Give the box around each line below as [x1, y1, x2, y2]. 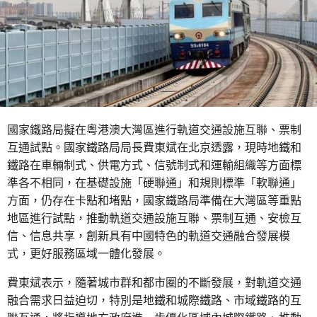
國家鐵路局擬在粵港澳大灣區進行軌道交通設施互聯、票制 [7, 123, 301, 137]
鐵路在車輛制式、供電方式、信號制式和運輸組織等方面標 [7, 158, 301, 172]
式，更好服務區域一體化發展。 [7, 247, 166, 260]
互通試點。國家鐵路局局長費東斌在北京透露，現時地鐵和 [7, 141, 301, 154]
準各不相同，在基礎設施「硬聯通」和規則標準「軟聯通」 [7, 176, 301, 190]
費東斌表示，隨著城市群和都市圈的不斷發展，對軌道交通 [7, 276, 301, 289]
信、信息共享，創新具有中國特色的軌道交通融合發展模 [7, 229, 290, 243]
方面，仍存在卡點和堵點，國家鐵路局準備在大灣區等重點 [7, 194, 301, 207]
